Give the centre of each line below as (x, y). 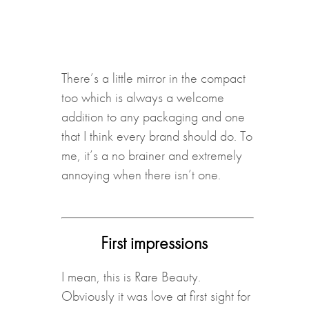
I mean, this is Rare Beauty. (131, 276)
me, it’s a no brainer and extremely (151, 155)
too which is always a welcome (142, 97)
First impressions (154, 242)
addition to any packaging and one (153, 116)
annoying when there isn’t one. (141, 174)
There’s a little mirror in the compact (153, 78)
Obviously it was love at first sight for (156, 296)
